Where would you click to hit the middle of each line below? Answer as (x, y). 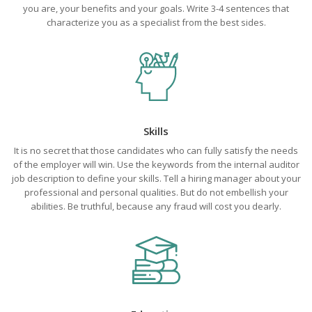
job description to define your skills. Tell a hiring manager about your (156, 178)
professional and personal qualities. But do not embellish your (156, 192)
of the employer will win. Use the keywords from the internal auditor (156, 164)
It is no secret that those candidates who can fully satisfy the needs (156, 150)
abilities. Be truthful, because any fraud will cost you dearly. (156, 206)
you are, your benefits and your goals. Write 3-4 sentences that (156, 8)
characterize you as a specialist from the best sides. (156, 22)
